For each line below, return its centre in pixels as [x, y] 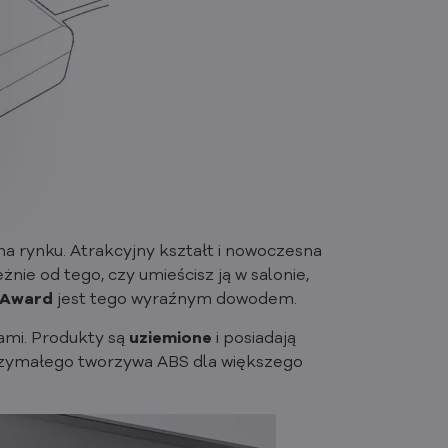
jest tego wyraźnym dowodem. [175, 300]
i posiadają [253, 339]
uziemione [170, 339]
